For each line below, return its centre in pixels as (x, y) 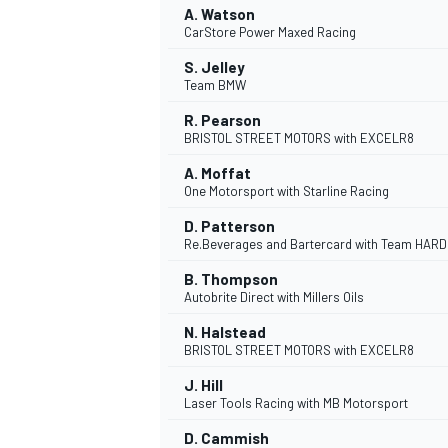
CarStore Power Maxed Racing (270, 32)
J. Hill (203, 385)
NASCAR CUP (198, 43)
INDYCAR (185, 419)
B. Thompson (231, 279)
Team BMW (215, 85)
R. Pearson (222, 120)
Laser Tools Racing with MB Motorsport (296, 403)
